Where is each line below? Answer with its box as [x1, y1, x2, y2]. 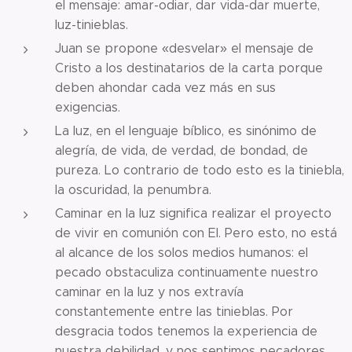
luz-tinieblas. [55, 16, 128, 32]
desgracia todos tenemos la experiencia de [55, 323, 317, 339]
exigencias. [55, 99, 120, 115]
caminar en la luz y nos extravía [55, 284, 244, 299]
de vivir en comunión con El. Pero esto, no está [55, 225, 337, 240]
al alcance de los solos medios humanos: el [55, 244, 308, 260]
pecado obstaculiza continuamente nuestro [55, 264, 318, 280]
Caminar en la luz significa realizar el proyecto [55, 205, 332, 221]
